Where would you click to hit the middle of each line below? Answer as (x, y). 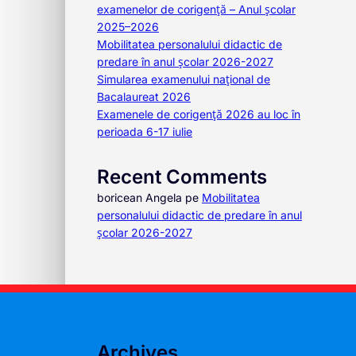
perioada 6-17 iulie (145, 132)
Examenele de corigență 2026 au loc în (199, 114)
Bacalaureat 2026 (144, 97)
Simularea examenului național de (184, 79)
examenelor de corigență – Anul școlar (196, 9)
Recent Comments (182, 177)
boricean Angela (139, 197)
